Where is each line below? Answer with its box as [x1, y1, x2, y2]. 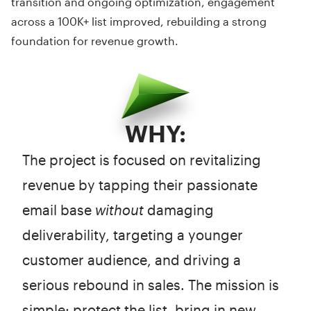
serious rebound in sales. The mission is [22, 276, 279, 293]
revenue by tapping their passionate [22, 176, 258, 193]
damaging [144, 201, 214, 218]
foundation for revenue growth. [11, 33, 178, 47]
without [95, 201, 144, 218]
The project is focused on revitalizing [22, 151, 261, 168]
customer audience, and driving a [22, 251, 241, 268]
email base [22, 201, 95, 218]
